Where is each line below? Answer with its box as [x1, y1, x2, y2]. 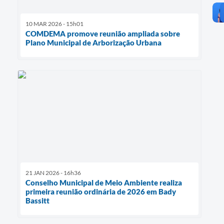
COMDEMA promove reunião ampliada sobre [25, 28, 180, 38]
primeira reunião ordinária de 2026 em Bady [25, 186, 176, 196]
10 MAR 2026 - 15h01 [25, 19, 83, 27]
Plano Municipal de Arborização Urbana [25, 37, 161, 47]
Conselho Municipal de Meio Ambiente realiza [25, 177, 182, 187]
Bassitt [25, 195, 49, 205]
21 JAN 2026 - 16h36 [25, 168, 81, 176]
